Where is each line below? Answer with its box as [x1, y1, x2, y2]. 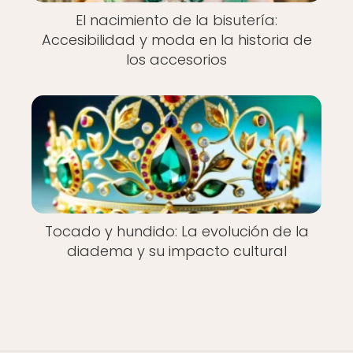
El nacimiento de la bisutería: [76, 9, 277, 30]
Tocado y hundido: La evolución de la [44, 221, 309, 242]
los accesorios [126, 49, 227, 69]
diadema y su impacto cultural [66, 241, 287, 262]
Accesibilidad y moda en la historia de [41, 29, 312, 50]
